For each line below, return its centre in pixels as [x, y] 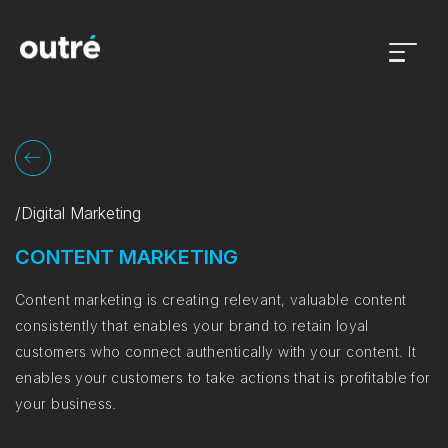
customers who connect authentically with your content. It [215, 351]
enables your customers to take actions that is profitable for [223, 377]
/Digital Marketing [78, 213]
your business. [66, 403]
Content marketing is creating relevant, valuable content [211, 299]
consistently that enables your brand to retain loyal [192, 325]
